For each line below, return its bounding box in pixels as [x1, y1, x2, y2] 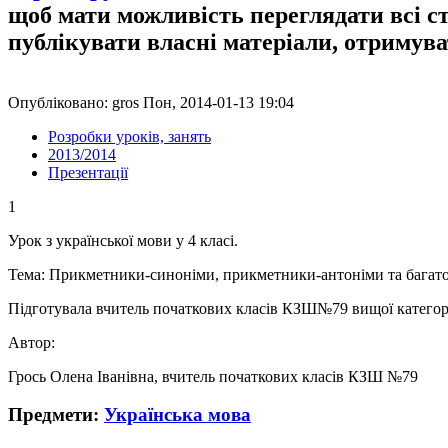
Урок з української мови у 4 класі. [8, 231, 238, 249]
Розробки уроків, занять [48, 127, 211, 145]
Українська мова [104, 404, 251, 426]
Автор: [8, 333, 59, 351]
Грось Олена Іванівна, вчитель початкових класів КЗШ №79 [8, 367, 418, 385]
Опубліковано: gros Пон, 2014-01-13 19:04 [8, 93, 294, 111]
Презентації [48, 163, 128, 181]
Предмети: [8, 404, 104, 426]
